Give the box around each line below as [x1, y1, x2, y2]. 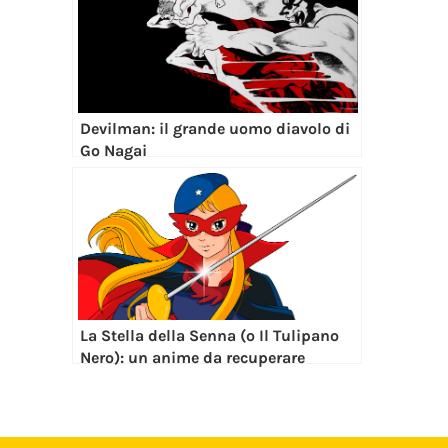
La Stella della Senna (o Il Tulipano [80, 325, 339, 345]
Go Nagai [80, 140, 147, 160]
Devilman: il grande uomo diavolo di [80, 118, 350, 138]
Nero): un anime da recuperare [80, 347, 305, 367]
